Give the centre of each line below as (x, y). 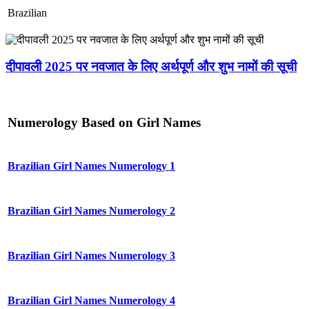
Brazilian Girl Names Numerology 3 (91, 256)
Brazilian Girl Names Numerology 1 (91, 166)
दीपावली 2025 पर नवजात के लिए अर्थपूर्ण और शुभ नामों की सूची (151, 67)
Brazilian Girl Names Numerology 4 (91, 301)
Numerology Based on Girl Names (104, 122)
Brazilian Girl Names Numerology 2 (91, 211)
